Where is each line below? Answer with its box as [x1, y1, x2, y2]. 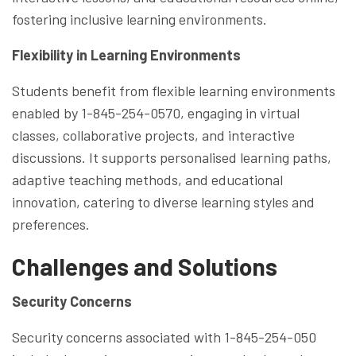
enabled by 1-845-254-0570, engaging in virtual [12, 103, 300, 122]
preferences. [12, 215, 90, 233]
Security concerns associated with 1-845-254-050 [12, 327, 316, 346]
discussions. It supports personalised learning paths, [12, 148, 331, 166]
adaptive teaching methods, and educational [12, 170, 283, 188]
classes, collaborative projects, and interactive [12, 126, 295, 144]
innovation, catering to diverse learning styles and [12, 192, 315, 211]
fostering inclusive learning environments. [12, 10, 267, 28]
